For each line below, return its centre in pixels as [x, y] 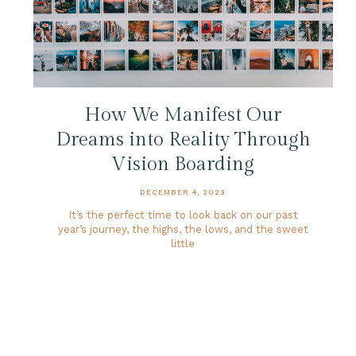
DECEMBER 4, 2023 [183, 193]
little [183, 244]
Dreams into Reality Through [183, 140]
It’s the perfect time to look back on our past [183, 215]
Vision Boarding [183, 165]
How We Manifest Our [183, 116]
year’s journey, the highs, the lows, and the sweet [183, 230]
